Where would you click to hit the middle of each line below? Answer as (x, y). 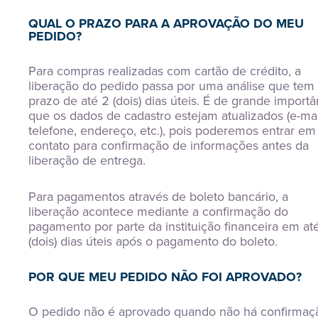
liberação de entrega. (87, 160)
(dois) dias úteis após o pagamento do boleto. (153, 241)
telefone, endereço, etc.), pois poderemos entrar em (172, 131)
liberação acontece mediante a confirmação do (158, 212)
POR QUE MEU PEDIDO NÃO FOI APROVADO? (165, 277)
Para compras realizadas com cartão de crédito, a (165, 71)
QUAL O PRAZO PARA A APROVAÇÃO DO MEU (166, 23)
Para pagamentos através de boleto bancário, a (158, 197)
